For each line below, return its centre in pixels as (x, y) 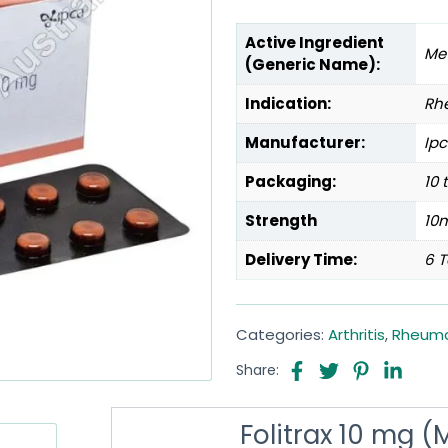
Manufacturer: (305, 142)
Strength (281, 220)
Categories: (282, 335)
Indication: (288, 103)
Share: (257, 369)
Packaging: (290, 181)
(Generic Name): (312, 64)
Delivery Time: (301, 259)
